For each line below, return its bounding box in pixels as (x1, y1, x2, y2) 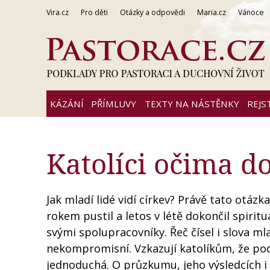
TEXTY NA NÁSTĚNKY (144, 98, 239, 110)
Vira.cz (46, 7, 69, 17)
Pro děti (81, 7, 108, 17)
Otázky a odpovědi (120, 7, 185, 17)
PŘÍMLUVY (91, 98, 136, 110)
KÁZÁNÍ (50, 98, 84, 110)
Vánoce (238, 7, 264, 17)
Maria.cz (197, 7, 226, 17)
